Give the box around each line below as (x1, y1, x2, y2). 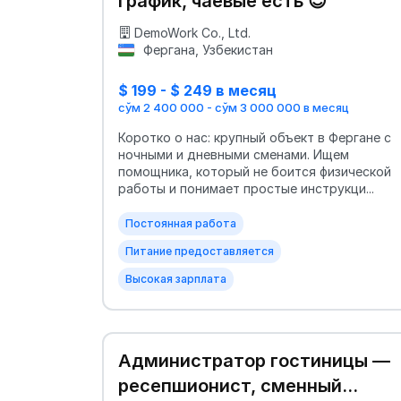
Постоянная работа (125, 216, 236, 230)
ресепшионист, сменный (118, 374, 342, 397)
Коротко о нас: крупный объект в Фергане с (118, 129, 391, 145)
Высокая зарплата (125, 271, 226, 286)
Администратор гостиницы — (118, 349, 390, 371)
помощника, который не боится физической (118, 163, 391, 179)
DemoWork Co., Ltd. (134, 24, 251, 40)
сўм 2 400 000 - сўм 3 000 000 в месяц (118, 99, 349, 115)
